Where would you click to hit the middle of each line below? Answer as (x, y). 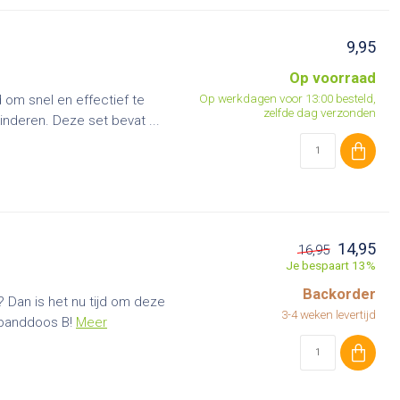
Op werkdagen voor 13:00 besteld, (287, 98)
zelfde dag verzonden (320, 112)
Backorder (339, 294)
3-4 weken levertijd (329, 314)
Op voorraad (333, 78)
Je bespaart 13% (331, 265)
